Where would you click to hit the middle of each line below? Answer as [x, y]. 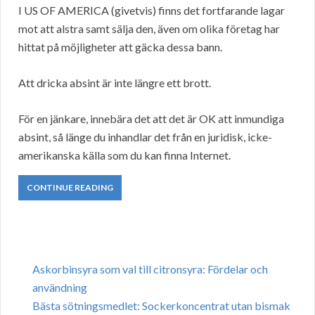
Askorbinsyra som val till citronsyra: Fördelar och [150, 269]
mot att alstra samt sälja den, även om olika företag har [149, 29]
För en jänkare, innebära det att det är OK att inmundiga [151, 119]
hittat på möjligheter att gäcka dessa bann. [120, 47]
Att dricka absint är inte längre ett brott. [115, 83]
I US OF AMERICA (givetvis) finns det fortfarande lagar [152, 11]
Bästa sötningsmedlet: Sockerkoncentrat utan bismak [161, 306]
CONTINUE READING [70, 188]
